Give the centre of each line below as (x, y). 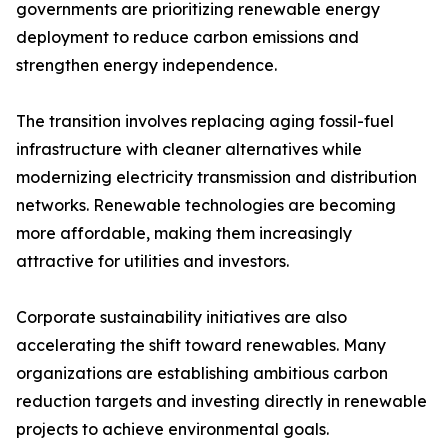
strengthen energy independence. (146, 65)
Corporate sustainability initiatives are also (181, 317)
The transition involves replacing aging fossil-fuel (205, 121)
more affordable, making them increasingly (184, 233)
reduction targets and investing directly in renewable (221, 401)
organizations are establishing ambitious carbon (202, 373)
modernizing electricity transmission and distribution (216, 177)
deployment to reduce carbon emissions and (187, 37)
